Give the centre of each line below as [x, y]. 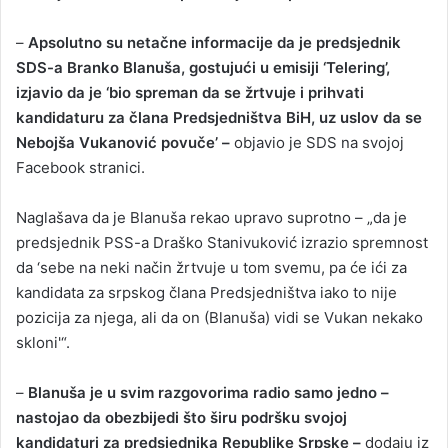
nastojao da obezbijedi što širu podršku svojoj [181, 418]
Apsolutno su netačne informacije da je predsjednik [214, 43]
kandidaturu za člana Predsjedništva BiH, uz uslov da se [219, 118]
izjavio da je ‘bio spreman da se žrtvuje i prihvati [190, 93]
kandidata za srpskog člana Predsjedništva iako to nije [206, 293]
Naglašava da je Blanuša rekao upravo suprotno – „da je [211, 218]
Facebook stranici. [80, 168]
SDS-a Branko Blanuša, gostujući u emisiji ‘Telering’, [203, 68]
